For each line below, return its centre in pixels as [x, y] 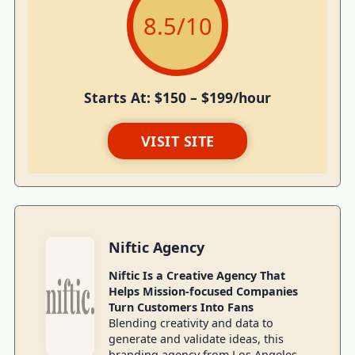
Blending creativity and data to [191, 323]
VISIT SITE [177, 141]
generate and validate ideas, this [196, 338]
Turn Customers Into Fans [181, 307]
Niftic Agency [156, 248]
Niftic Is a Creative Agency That [197, 275]
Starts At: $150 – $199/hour [177, 98]
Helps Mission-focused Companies [203, 291]
